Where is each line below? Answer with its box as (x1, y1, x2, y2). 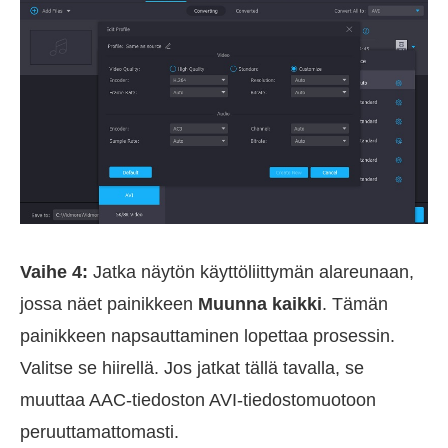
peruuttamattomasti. (20, 421, 179, 442)
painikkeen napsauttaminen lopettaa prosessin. (20, 325, 395, 346)
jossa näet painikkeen (20, 293, 198, 314)
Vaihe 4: (20, 261, 88, 282)
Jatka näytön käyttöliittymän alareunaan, (88, 261, 414, 282)
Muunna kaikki (198, 293, 322, 314)
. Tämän (322, 293, 388, 314)
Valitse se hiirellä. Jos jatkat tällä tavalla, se (20, 357, 364, 378)
